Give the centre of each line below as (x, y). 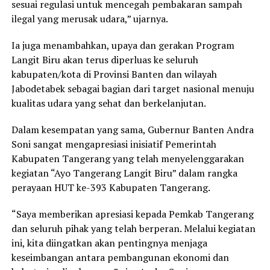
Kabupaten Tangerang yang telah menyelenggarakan (127, 158)
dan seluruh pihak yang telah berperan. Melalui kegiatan (133, 228)
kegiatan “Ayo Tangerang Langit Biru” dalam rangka (124, 173)
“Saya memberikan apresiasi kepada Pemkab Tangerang (132, 214)
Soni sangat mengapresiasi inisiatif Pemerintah (114, 144)
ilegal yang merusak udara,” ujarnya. (89, 18)
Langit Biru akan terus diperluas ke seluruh (105, 59)
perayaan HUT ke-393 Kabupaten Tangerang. (111, 187)
